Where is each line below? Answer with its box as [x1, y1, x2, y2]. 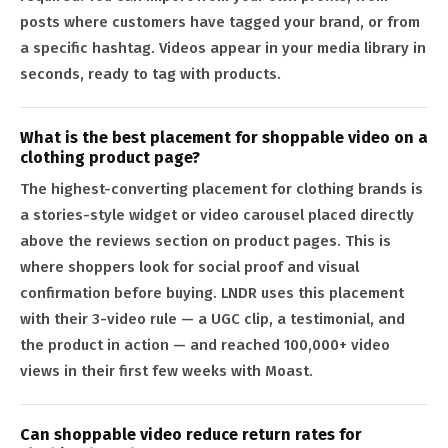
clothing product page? [20, 148, 200, 168]
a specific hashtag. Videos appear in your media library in [20, 39, 426, 58]
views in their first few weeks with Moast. [20, 362, 313, 381]
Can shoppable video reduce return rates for [20, 425, 362, 445]
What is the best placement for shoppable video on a [20, 128, 428, 148]
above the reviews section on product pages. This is [20, 232, 391, 251]
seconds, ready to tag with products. [20, 65, 281, 84]
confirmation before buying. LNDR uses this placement [20, 284, 404, 303]
